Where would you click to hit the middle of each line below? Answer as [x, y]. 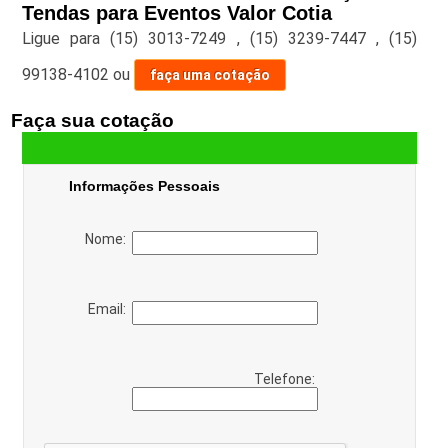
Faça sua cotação [92, 121]
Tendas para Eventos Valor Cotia [176, 13]
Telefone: [285, 379]
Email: [109, 309]
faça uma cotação [209, 75]
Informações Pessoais [144, 186]
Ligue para [66, 39]
